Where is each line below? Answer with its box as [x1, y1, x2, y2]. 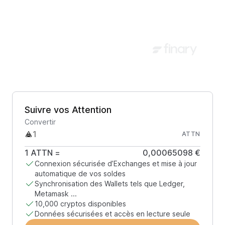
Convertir [25, 118, 56, 126]
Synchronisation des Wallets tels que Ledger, [35, 179, 185, 188]
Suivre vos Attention [25, 104, 111, 115]
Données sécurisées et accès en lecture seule [35, 209, 190, 218]
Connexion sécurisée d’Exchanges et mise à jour [35, 159, 197, 168]
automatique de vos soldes [35, 169, 126, 178]
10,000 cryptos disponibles [35, 199, 126, 208]
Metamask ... [35, 189, 77, 198]
